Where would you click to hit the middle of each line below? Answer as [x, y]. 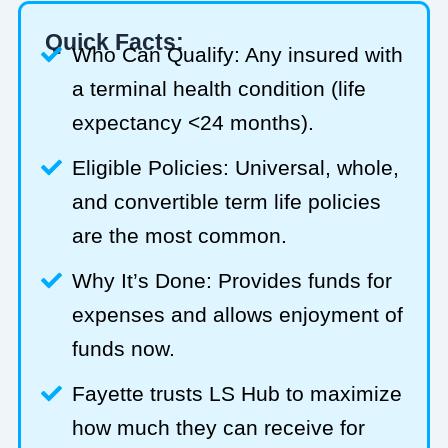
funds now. [124, 348]
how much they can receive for [219, 427]
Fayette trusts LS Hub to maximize [237, 393]
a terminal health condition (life [219, 88]
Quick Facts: [114, 41]
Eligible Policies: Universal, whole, [236, 167]
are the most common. [180, 235]
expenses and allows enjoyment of [238, 314]
